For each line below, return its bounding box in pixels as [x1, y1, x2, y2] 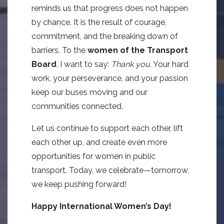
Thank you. [111, 59, 151, 69]
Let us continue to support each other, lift [31, 123, 183, 133]
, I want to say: [56, 59, 111, 69]
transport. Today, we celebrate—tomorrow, [31, 165, 189, 175]
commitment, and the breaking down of [31, 31, 178, 41]
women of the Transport [87, 45, 188, 55]
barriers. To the [31, 45, 87, 55]
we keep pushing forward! [31, 179, 126, 189]
